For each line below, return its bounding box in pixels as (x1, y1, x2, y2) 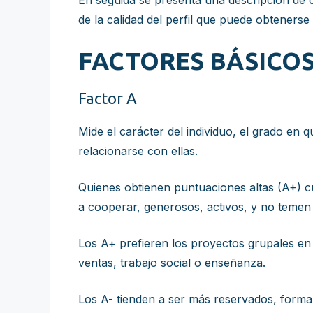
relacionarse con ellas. (78, 144, 198, 158)
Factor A (78, 89, 137, 107)
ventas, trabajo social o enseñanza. (78, 256, 265, 270)
